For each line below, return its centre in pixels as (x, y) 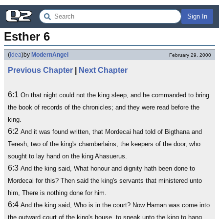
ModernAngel (50, 55)
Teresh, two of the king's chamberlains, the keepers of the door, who (104, 144)
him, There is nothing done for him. (57, 193)
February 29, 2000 (190, 55)
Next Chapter (103, 70)
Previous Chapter (40, 70)
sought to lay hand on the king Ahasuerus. (67, 156)
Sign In (197, 16)
